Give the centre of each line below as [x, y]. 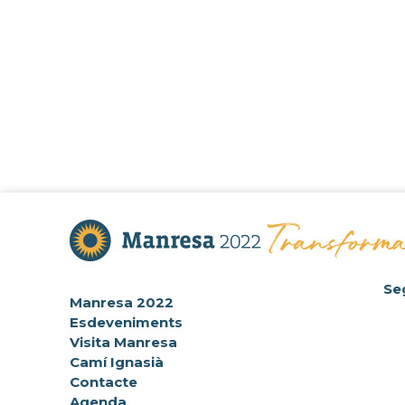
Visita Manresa [124, 342]
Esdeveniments [127, 322]
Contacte [104, 382]
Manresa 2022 [122, 302]
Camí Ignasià [117, 362]
